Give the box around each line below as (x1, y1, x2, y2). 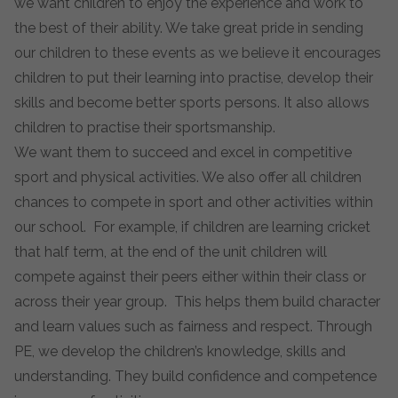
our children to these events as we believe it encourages (14, 44, 381, 61)
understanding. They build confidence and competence (14, 368, 377, 385)
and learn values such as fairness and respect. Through (14, 318, 372, 335)
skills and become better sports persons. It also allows (14, 94, 370, 111)
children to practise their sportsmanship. (14, 119, 279, 136)
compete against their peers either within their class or (14, 268, 366, 285)
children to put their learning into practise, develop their (14, 69, 373, 86)
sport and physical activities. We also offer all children (14, 169, 362, 186)
